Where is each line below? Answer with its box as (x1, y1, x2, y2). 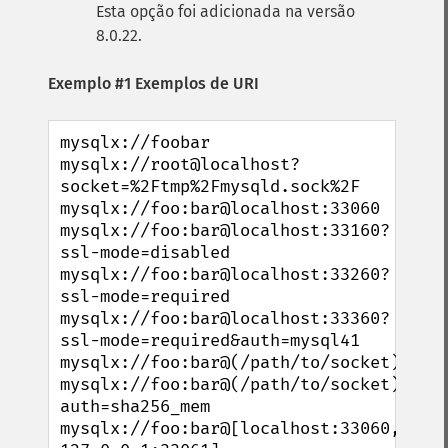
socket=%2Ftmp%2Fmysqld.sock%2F (60, 176, 360, 197)
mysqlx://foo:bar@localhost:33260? (60, 264, 390, 285)
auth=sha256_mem (60, 396, 210, 417)
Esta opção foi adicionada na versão (96, 2, 355, 21)
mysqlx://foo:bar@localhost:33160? (60, 220, 390, 241)
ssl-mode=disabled (60, 242, 230, 263)
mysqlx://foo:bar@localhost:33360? (60, 308, 390, 329)
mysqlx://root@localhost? (60, 154, 300, 175)
